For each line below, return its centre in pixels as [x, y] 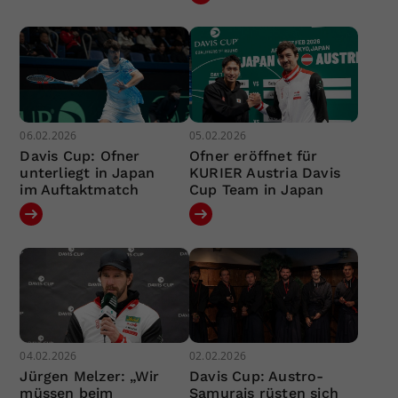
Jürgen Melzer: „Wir [90, 377]
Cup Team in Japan [256, 189]
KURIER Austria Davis [264, 172]
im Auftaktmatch [80, 189]
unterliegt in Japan [88, 172]
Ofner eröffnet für [253, 155]
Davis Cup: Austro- [256, 377]
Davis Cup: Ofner [80, 155]
